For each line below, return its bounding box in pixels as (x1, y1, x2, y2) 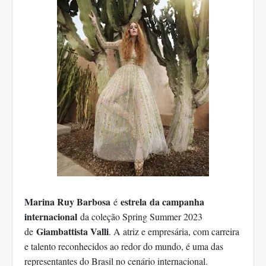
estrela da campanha (121, 195, 204, 208)
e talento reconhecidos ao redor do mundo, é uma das (24, 240, 223, 252)
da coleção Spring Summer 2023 (77, 210, 202, 223)
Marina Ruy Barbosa (24, 195, 110, 208)
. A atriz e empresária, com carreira (109, 225, 239, 237)
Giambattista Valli (36, 224, 109, 238)
